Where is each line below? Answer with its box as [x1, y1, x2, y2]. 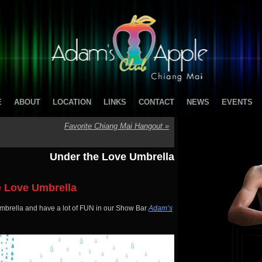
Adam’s [149, 204, 173, 212]
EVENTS [221, 98, 253, 106]
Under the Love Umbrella [50, 151, 174, 163]
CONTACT [138, 98, 174, 106]
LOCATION [52, 98, 91, 106]
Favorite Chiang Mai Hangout [64, 122, 165, 130]
